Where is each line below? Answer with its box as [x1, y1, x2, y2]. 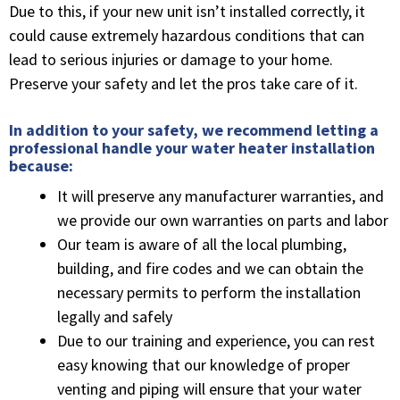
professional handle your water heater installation [9, 137, 375, 158]
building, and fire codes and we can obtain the [57, 257, 363, 279]
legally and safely [57, 305, 172, 327]
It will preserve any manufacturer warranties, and [57, 185, 384, 206]
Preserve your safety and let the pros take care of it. [9, 72, 358, 94]
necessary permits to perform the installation [57, 281, 361, 303]
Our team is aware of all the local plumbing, [57, 233, 346, 254]
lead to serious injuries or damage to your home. [9, 48, 333, 70]
